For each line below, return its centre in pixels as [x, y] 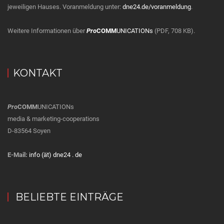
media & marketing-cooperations [53, 119]
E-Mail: [17, 155]
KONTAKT [38, 73]
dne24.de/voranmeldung [157, 7]
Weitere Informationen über [47, 31]
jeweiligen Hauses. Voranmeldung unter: [65, 7]
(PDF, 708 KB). [174, 31]
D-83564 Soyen [29, 131]
